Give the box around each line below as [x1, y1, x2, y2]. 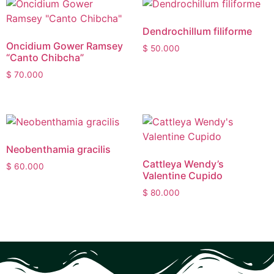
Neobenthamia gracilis [6, 143, 111, 156]
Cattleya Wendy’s [142, 158, 224, 171]
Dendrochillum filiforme [142, 25, 252, 38]
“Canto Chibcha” [6, 51, 84, 64]
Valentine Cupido [142, 169, 223, 182]
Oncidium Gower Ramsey [6, 40, 123, 53]
